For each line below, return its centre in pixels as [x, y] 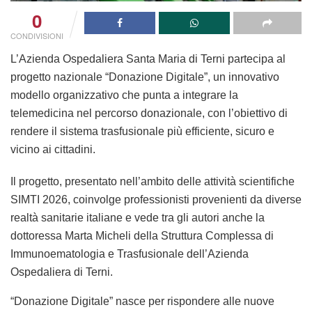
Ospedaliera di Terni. [62, 272]
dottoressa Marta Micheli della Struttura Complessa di [142, 235]
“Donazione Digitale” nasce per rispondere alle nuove [142, 301]
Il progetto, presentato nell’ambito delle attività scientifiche [153, 181]
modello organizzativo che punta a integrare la [124, 95]
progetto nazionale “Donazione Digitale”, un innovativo [145, 77]
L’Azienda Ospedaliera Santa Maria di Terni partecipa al [148, 58]
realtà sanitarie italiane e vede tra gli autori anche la [138, 217]
